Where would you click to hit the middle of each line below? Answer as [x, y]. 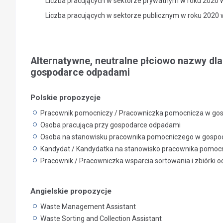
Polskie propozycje [65, 98]
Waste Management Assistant [88, 207]
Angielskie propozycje [71, 191]
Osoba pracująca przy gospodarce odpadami [111, 125]
